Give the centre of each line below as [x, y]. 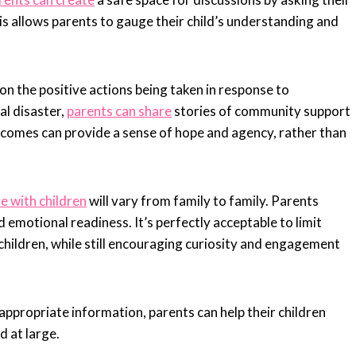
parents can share [119, 111]
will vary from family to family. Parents [203, 201]
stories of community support [261, 111]
